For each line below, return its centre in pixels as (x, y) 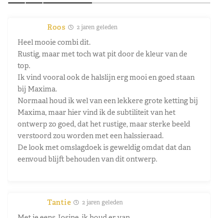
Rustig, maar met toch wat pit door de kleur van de (102, 54)
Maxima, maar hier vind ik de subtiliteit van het (97, 112)
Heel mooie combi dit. (54, 42)
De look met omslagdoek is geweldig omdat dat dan (104, 147)
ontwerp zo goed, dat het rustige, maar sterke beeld (104, 124)
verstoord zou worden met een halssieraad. (91, 135)
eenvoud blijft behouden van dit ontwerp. (87, 159)
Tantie (59, 202)
